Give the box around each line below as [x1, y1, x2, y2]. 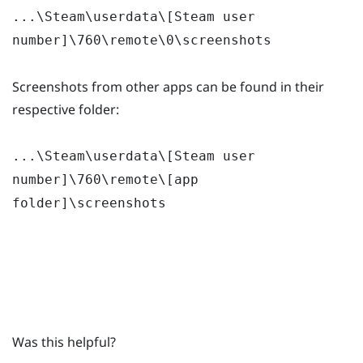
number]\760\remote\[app [12, 171, 199, 187]
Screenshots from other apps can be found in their [12, 78, 324, 96]
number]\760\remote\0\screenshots [12, 32, 271, 49]
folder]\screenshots [12, 194, 166, 211]
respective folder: [12, 100, 119, 119]
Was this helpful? [12, 333, 116, 352]
